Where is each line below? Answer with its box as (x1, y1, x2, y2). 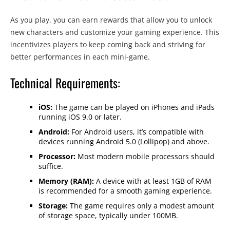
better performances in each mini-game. (10, 52, 150, 62)
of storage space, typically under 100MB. (39, 210, 178, 221)
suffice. (39, 161, 63, 171)
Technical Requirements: (10, 73, 120, 92)
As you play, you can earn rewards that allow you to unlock (10, 15, 212, 25)
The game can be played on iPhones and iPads (52, 102, 215, 112)
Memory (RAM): (39, 176, 94, 186)
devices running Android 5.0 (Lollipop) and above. (39, 137, 209, 147)
